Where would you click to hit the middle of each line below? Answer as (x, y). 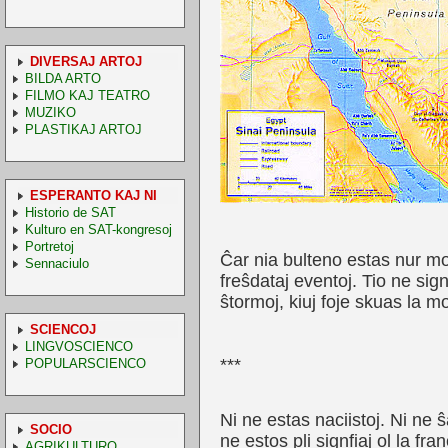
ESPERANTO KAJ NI (93, 195)
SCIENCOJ (62, 329)
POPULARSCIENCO (85, 363)
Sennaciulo (56, 263)
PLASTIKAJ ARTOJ (83, 129)
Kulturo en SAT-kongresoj (98, 229)
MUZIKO (50, 112)
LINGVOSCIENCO (78, 346)
